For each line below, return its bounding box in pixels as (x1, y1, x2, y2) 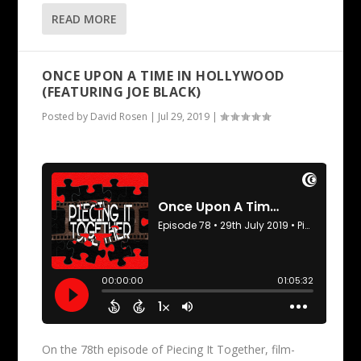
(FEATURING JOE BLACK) (42, 82, 201, 101)
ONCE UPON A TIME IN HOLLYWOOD (42, 66, 284, 85)
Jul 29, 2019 (158, 109, 210, 123)
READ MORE (52, 10, 118, 27)
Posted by (42, 109, 91, 123)
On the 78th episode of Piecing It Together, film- (42, 342, 296, 358)
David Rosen (90, 109, 148, 123)
